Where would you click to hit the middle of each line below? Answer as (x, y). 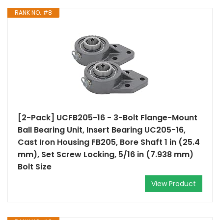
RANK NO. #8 (33, 13)
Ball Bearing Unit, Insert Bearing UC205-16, (102, 130)
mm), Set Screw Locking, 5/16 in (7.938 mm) (106, 154)
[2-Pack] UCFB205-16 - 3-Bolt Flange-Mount (108, 118)
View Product (174, 184)
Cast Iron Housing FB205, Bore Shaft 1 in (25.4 (109, 142)
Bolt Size (35, 167)
